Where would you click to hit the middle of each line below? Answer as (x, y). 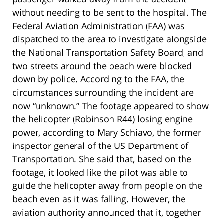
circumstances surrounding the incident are (103, 92)
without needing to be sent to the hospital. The (110, 12)
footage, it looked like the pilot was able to (100, 172)
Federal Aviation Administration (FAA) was (98, 25)
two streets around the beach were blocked (102, 65)
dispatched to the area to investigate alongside (110, 39)
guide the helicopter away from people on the (107, 185)
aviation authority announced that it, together (107, 212)
